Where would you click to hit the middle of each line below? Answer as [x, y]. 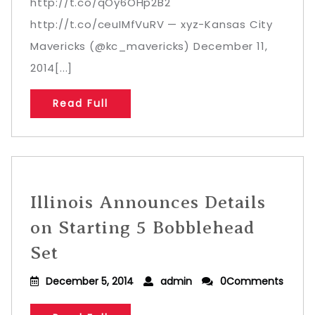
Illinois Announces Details [148, 202]
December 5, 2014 [90, 281]
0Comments [252, 281]
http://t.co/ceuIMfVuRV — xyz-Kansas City [152, 24]
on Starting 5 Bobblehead [143, 227]
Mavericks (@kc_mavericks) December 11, [149, 46]
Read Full [81, 103]
